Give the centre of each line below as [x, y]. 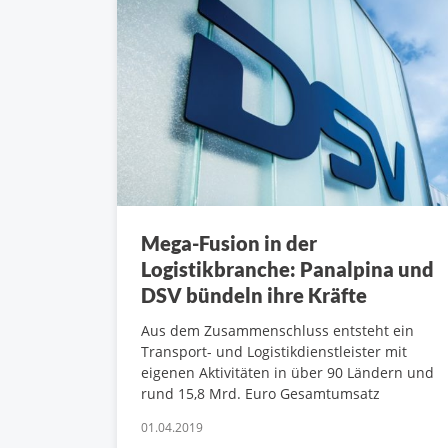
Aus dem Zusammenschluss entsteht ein [277, 331]
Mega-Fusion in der [229, 243]
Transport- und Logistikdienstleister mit [274, 352]
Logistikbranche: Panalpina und [287, 269]
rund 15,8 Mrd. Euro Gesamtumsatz [260, 394]
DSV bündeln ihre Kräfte [254, 295]
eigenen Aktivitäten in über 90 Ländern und [287, 373]
